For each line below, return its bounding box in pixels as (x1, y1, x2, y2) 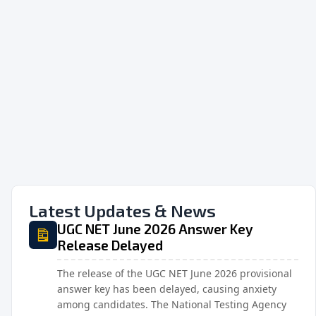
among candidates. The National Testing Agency (57, 297, 286, 311)
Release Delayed (57, 236, 163, 253)
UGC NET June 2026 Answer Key (57, 220, 253, 237)
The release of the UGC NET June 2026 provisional (57, 266, 292, 280)
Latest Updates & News (29, 200, 216, 221)
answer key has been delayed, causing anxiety (57, 281, 276, 296)
